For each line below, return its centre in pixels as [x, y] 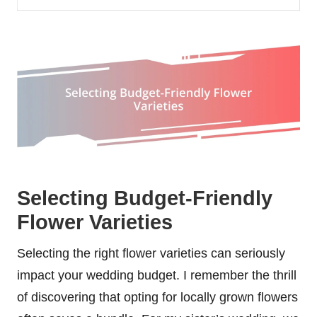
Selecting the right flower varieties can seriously [151, 254]
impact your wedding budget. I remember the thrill [157, 276]
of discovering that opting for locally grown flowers [157, 298]
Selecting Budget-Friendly [145, 198]
